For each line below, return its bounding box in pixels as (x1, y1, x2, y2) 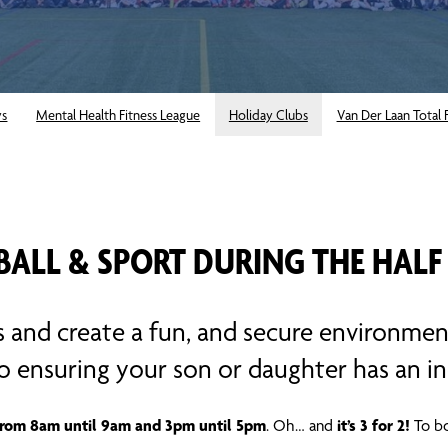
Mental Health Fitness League (36, 106, 201, 123)
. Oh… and (266, 415, 337, 435)
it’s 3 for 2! (337, 414, 410, 435)
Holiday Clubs (228, 106, 308, 123)
